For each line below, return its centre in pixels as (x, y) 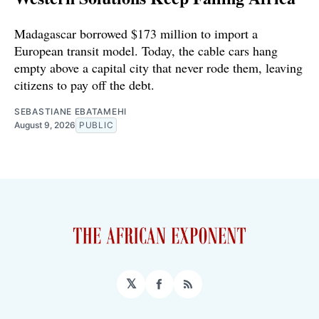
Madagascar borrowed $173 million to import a (136, 34)
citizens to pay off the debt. (84, 85)
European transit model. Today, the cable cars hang (146, 51)
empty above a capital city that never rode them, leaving (158, 68)
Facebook (189, 290)
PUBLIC (96, 125)
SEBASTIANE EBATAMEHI (70, 112)
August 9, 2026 (45, 125)
